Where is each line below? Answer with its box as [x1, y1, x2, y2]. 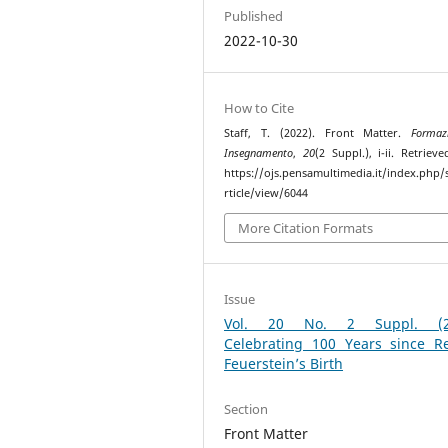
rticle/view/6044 [224, 185, 309, 200]
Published [224, 7, 284, 26]
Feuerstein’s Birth [224, 354, 344, 374]
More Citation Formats [238, 219, 374, 238]
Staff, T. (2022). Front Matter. [224, 125, 412, 140]
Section [224, 400, 269, 419]
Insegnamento [224, 145, 294, 160]
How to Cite [224, 98, 295, 117]
